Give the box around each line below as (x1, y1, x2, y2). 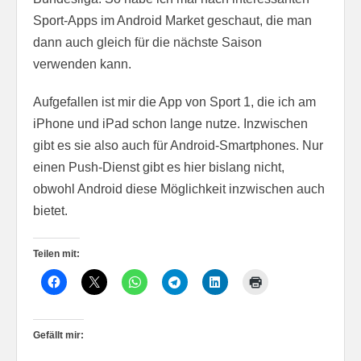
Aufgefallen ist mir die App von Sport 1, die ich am (33, 95, 316, 110)
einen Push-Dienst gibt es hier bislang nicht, (33, 160, 284, 175)
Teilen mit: (33, 248, 80, 260)
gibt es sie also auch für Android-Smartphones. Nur (33, 139, 323, 153)
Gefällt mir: (33, 330, 84, 342)
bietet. (33, 204, 68, 218)
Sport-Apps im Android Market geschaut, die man (33, 14, 312, 28)
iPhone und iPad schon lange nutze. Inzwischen (33, 117, 308, 131)
